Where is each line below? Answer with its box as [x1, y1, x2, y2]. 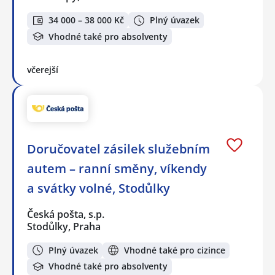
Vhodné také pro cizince [124, 244, 225, 256]
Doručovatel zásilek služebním [27, 140, 210, 157]
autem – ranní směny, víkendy [27, 160, 207, 177]
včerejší [27, 63, 58, 76]
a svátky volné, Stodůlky [27, 179, 170, 196]
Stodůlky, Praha [27, 219, 101, 233]
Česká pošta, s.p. [27, 207, 106, 221]
